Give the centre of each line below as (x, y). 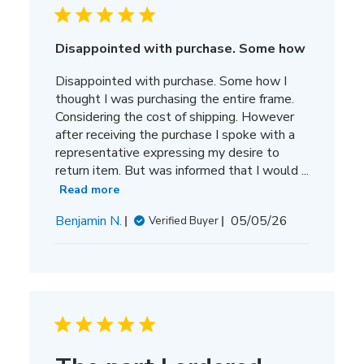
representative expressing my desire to (167, 153)
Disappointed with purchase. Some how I (171, 81)
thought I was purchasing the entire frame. (174, 99)
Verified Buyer (183, 221)
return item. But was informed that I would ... (182, 171)
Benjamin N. (88, 221)
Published (286, 220)
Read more (89, 189)
